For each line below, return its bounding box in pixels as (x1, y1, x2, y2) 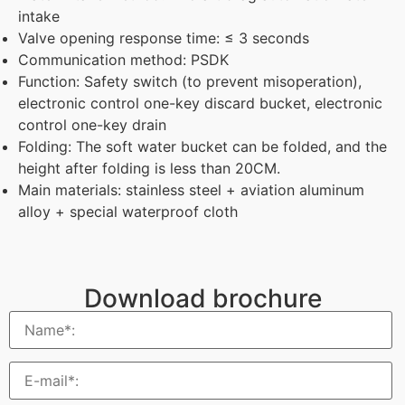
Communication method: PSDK (18, 50, 229, 69)
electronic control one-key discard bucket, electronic (18, 93, 382, 112)
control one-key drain (18, 115, 166, 134)
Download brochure (83, 282, 322, 314)
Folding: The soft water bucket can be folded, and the (18, 137, 387, 155)
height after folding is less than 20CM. (18, 158, 280, 177)
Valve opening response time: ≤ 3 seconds (18, 28, 309, 47)
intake (18, 6, 60, 25)
